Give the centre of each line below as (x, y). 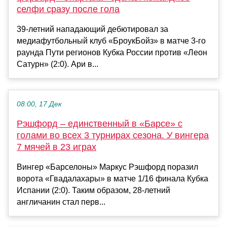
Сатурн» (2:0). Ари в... (58, 64)
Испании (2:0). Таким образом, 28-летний (93, 190)
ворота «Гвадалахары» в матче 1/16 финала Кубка (112, 178)
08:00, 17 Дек (39, 104)
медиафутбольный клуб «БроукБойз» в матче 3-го (111, 41)
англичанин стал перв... (61, 202)
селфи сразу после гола (68, 9)
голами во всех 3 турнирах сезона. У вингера (113, 135)
